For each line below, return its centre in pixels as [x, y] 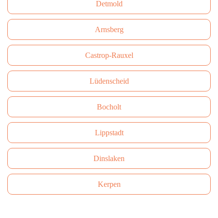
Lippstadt [109, 133]
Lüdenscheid [109, 81]
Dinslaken [109, 158]
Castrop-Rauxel [109, 55]
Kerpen [109, 184]
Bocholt [109, 107]
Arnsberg [109, 29]
